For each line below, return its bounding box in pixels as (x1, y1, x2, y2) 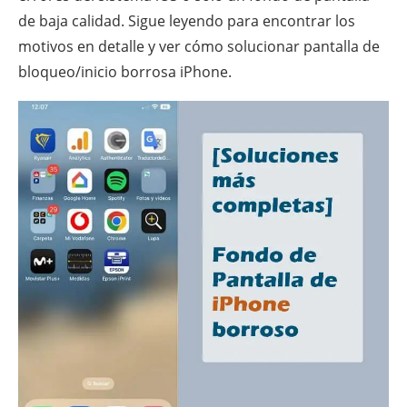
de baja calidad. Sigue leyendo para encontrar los (18, 11, 355, 31)
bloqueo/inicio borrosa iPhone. (18, 62, 232, 82)
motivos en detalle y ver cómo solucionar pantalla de (18, 36, 380, 56)
